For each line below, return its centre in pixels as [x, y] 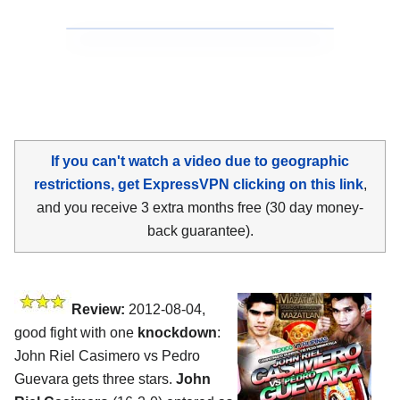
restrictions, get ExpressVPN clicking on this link [198, 184]
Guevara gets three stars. [95, 379]
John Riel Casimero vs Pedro [107, 355]
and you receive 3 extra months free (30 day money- [200, 207]
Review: [98, 309]
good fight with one [76, 332]
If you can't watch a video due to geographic [200, 161]
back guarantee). [200, 230]
